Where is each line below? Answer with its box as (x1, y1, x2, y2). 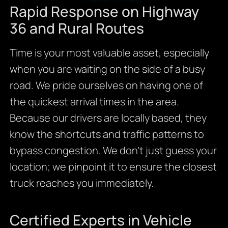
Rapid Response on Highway (9, 1, 199, 21)
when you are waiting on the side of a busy (9, 62, 205, 76)
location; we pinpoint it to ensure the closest (9, 159, 217, 174)
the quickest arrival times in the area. (9, 94, 179, 108)
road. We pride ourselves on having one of (9, 78, 203, 92)
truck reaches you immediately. (9, 176, 154, 190)
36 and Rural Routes (9, 18, 144, 38)
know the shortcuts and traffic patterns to (9, 127, 204, 141)
